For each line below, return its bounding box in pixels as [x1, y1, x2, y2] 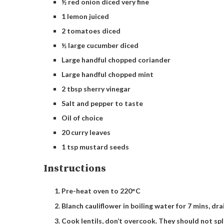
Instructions [43, 162, 106, 175]
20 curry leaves [61, 128, 110, 136]
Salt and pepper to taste [61, 99, 143, 107]
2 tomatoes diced [61, 26, 120, 35]
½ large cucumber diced [61, 41, 138, 49]
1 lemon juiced [61, 12, 109, 20]
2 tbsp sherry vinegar [61, 84, 130, 93]
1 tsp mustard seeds [61, 142, 129, 151]
